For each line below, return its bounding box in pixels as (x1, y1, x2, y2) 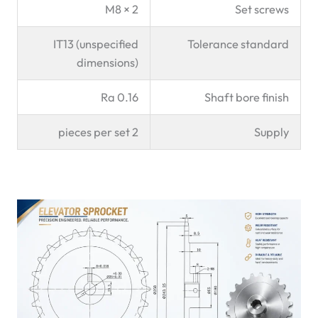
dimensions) (76, 55, 138, 70)
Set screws (234, 1, 289, 16)
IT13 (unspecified (53, 36, 138, 51)
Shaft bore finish (204, 89, 289, 104)
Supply (253, 124, 289, 139)
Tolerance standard (187, 36, 289, 51)
